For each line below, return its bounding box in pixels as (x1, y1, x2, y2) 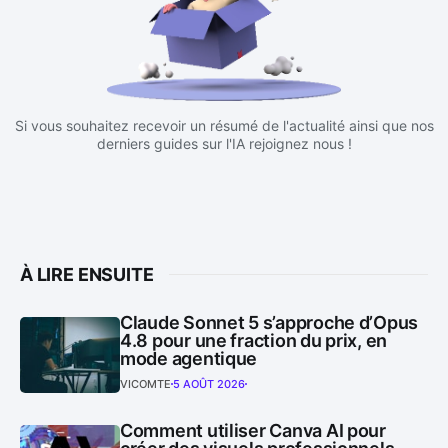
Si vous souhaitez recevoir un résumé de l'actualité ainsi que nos (14, 116, 434, 134)
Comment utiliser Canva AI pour (120, 419, 386, 441)
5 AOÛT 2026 (173, 376, 245, 391)
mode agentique (120, 347, 258, 369)
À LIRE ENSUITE (20, 263, 154, 285)
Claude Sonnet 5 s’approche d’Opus (120, 311, 419, 333)
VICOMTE (120, 376, 171, 391)
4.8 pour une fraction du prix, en (120, 329, 388, 351)
